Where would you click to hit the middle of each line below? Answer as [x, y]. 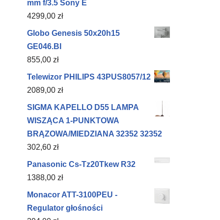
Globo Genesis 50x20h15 [73, 33]
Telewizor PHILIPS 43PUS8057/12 [89, 77]
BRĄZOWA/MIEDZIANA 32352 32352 [95, 134]
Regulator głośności [65, 208]
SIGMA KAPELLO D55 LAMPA [83, 107]
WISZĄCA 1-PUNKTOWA [73, 121]
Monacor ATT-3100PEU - [72, 195]
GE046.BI [44, 46]
